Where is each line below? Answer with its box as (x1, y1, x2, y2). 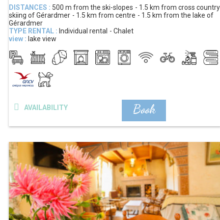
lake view (28, 34, 56, 43)
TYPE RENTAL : (9, 27, 57, 35)
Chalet (113, 27, 134, 35)
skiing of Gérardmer (9, 11, 70, 19)
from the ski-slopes (73, 3, 133, 11)
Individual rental (59, 27, 108, 35)
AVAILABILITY (24, 103, 68, 111)
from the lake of (164, 11, 214, 19)
